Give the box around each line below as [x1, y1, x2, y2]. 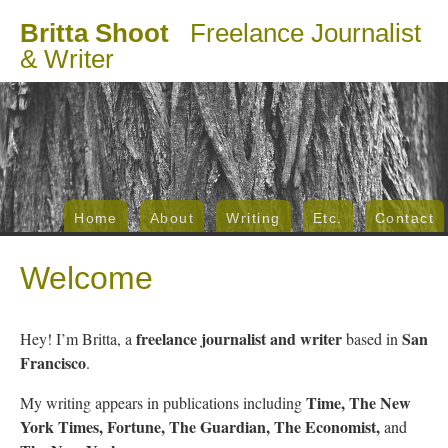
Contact [374, 210, 434, 226]
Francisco [20, 351, 86, 375]
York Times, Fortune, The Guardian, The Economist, [20, 415, 384, 439]
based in [342, 328, 402, 350]
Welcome [20, 260, 153, 296]
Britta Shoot [20, 18, 169, 48]
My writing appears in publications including [20, 392, 306, 414]
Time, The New [306, 391, 411, 415]
